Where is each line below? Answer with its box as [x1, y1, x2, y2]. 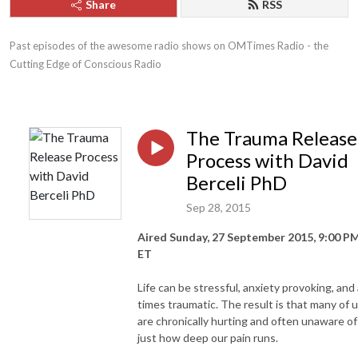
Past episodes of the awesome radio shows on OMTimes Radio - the [10, 39, 328, 52]
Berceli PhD [186, 171, 287, 194]
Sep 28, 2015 [186, 200, 251, 214]
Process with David [186, 149, 348, 172]
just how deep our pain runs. [137, 330, 278, 344]
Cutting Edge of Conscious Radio [10, 58, 161, 70]
